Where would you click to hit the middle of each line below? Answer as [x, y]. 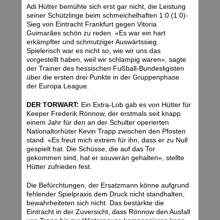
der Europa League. [58, 86]
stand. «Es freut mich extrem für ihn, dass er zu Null [107, 140]
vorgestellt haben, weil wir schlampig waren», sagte [106, 60]
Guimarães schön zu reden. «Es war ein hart [96, 33]
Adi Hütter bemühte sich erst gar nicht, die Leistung [106, 7]
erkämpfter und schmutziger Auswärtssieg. [93, 42]
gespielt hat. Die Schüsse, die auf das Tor [91, 149]
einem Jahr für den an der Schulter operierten [98, 123]
